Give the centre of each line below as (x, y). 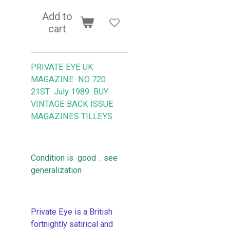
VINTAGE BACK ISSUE (72, 104)
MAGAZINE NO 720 (68, 80)
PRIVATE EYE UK (62, 67)
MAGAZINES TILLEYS (72, 117)
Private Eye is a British (72, 212)
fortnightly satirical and (72, 224)
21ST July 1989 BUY (70, 92)
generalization (56, 170)
